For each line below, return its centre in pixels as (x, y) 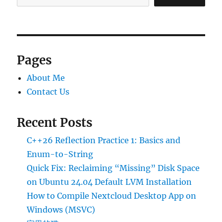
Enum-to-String (60, 154)
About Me (46, 78)
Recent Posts (55, 123)
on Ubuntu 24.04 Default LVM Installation (110, 182)
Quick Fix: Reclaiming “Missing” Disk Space (113, 168)
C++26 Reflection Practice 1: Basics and (104, 140)
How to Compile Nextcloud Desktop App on (112, 196)
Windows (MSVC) (61, 210)
